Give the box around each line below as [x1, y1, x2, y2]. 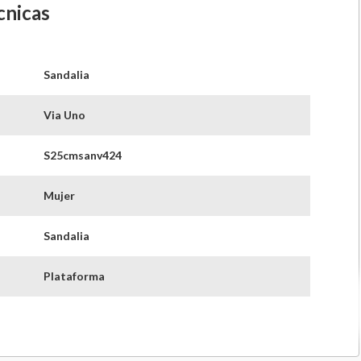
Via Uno [43, 107, 85, 122]
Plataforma [43, 268, 105, 283]
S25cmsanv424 [43, 147, 122, 162]
